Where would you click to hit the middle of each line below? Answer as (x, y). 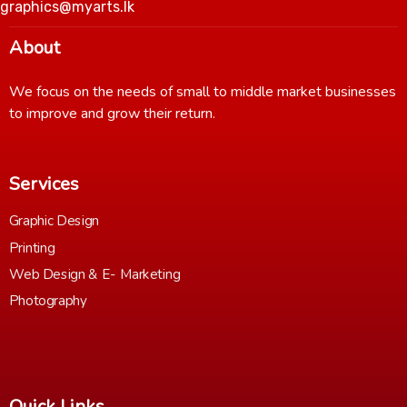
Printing (32, 248)
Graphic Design (54, 222)
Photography (48, 302)
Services (44, 184)
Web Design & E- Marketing (95, 275)
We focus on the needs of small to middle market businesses (203, 92)
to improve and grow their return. (112, 114)
